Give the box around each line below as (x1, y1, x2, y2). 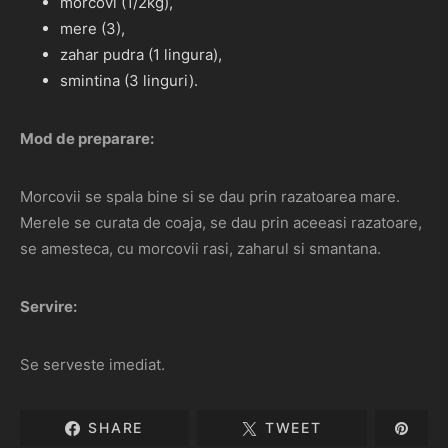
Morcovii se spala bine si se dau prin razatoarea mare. (20, 187, 400, 206)
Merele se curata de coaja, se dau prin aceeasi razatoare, (20, 213, 422, 232)
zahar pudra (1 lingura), (60, 45, 222, 64)
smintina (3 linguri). (60, 71, 198, 90)
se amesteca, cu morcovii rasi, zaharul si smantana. (20, 239, 381, 258)
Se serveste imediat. (20, 355, 165, 374)
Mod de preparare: (20, 129, 154, 148)
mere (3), (60, 19, 125, 38)
